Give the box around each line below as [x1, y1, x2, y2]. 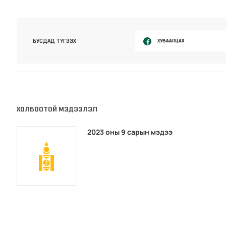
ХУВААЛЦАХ [157, 37, 184, 44]
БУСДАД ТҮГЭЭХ [33, 37, 77, 44]
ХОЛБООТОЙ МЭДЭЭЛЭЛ [17, 105, 98, 114]
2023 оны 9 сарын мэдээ [87, 127, 173, 137]
